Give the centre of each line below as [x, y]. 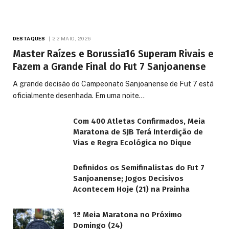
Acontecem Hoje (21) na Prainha [131, 189]
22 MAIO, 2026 [72, 38]
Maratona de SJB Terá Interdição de [138, 132]
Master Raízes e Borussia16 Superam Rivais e [113, 54]
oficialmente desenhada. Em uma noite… [79, 95]
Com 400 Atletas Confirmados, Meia [139, 121]
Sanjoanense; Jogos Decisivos [128, 179]
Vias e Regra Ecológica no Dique [132, 142]
